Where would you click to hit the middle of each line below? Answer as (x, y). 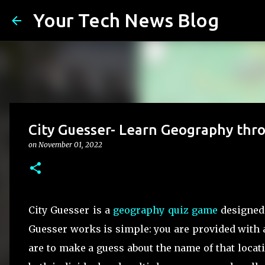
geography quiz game (166, 210)
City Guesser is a (71, 210)
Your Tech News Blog (126, 20)
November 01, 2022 (70, 145)
